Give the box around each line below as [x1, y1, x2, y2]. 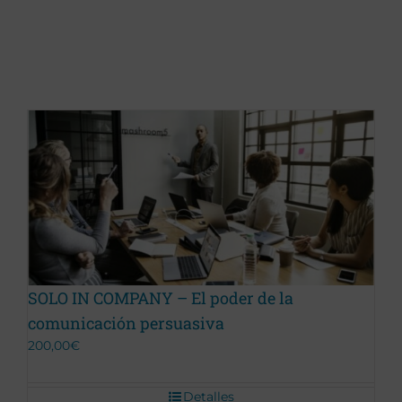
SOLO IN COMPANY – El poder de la [28, 287, 293, 310]
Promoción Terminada [44, 185, 167, 199]
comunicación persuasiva [28, 312, 224, 335]
